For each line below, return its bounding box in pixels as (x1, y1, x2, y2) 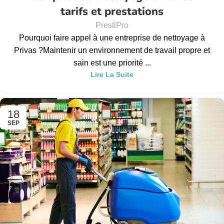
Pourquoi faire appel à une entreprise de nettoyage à (19, 33, 205, 42)
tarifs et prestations (60, 4, 163, 19)
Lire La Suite (90, 70, 133, 79)
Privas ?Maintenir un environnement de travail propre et (14, 46, 210, 55)
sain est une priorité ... (73, 58, 151, 67)
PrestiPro (95, 21, 128, 30)
